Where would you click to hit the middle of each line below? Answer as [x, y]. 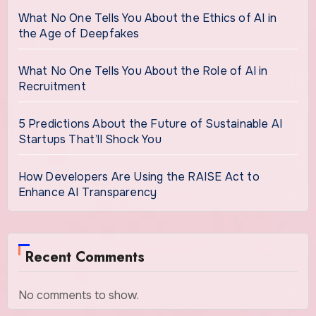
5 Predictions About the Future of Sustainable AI [150, 124]
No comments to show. [78, 296]
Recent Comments [85, 257]
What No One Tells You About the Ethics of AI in [147, 18]
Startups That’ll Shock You [90, 140]
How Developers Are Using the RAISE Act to [139, 177]
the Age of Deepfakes [79, 34]
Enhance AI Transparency [87, 193]
